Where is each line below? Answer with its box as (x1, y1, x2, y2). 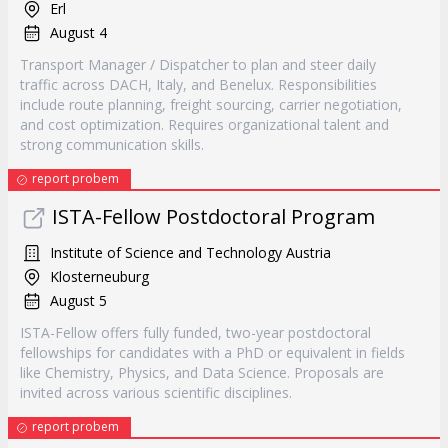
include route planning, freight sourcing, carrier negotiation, (20, 95, 402, 114)
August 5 (50, 291, 107, 310)
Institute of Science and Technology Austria (50, 243, 331, 262)
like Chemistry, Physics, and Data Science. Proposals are (20, 363, 384, 382)
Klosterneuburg (50, 267, 149, 286)
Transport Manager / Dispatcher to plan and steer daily (20, 55, 376, 74)
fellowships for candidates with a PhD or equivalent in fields (20, 343, 405, 362)
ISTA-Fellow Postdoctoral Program (52, 203, 375, 230)
